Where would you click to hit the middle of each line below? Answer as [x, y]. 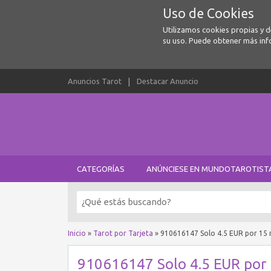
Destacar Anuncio [168, 81]
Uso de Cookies [208, 13]
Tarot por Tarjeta [123, 233]
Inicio [77, 233]
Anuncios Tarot [95, 81]
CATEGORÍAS [101, 169]
